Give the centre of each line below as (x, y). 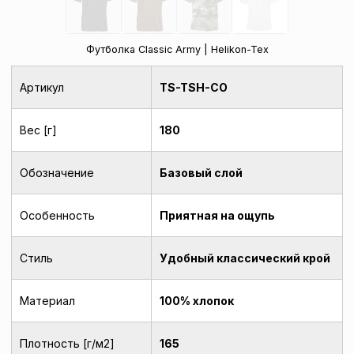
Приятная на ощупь (217, 215)
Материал (47, 300)
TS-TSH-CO (193, 87)
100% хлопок (196, 300)
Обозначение (56, 172)
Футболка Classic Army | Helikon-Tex (177, 50)
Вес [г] (38, 130)
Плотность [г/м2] (67, 343)
